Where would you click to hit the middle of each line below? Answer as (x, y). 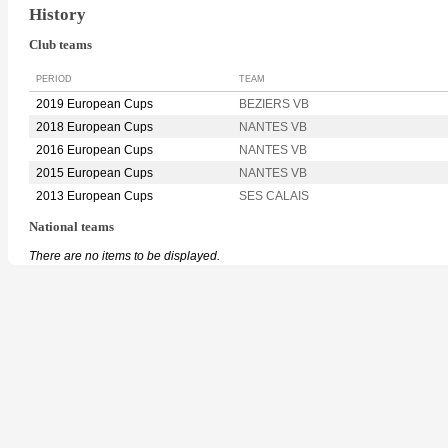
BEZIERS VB (274, 104)
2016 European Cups (94, 150)
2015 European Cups (94, 173)
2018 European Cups (94, 127)
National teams (71, 227)
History (57, 14)
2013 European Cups (94, 196)
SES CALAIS (274, 196)
